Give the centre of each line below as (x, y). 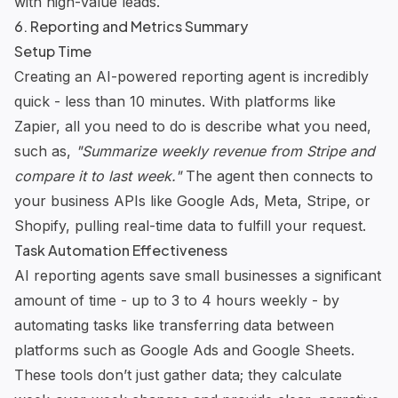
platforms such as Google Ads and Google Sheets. (184, 350)
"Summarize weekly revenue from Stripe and (225, 151)
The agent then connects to (277, 175)
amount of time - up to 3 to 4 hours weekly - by (177, 300)
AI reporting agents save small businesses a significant (198, 275)
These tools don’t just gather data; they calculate (178, 374)
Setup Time (53, 51)
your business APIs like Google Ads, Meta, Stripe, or (192, 200)
